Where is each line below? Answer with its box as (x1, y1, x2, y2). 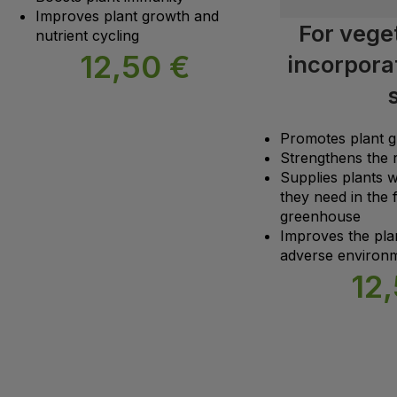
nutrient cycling (35, 26, 139, 44)
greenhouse (279, 206, 361, 225)
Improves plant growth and (35, 6, 219, 25)
